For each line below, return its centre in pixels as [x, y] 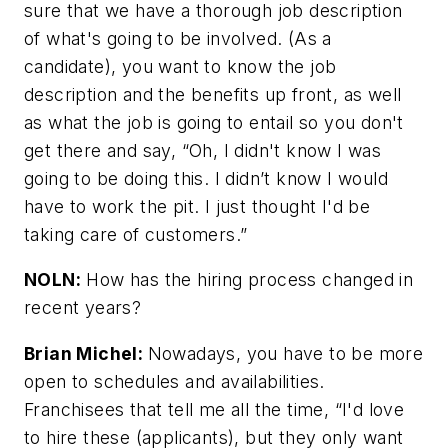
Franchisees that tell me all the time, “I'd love [214, 409]
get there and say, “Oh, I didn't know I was [203, 150]
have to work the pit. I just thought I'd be [197, 206]
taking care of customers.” [136, 234]
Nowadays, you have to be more [285, 353]
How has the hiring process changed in [247, 280]
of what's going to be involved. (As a [178, 38]
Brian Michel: [86, 353]
